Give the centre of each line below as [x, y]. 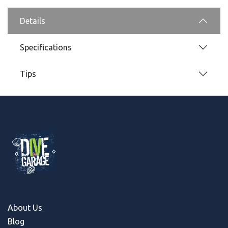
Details [33, 21]
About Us [25, 207]
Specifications [46, 48]
